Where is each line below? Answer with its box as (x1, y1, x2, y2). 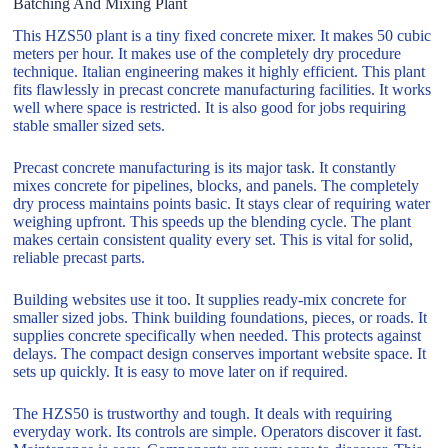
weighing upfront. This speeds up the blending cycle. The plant (13, 213, 412, 231)
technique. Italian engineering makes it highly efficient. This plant (13, 63, 426, 81)
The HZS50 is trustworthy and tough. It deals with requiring (13, 405, 393, 423)
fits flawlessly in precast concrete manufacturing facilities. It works (13, 81, 432, 99)
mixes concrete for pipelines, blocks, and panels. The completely (13, 177, 420, 195)
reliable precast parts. (13, 249, 146, 267)
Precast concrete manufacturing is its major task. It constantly (13, 159, 397, 177)
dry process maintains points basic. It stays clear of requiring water (13, 195, 431, 213)
